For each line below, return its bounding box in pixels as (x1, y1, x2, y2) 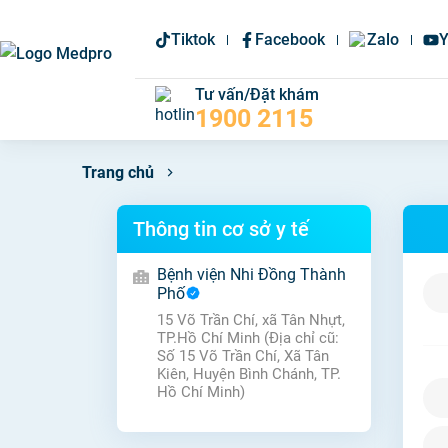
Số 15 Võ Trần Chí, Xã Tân (157, 347, 329, 365)
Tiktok (170, 30, 215, 49)
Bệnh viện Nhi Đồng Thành (157, 265, 346, 284)
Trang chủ (82, 163, 154, 182)
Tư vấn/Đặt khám (194, 85, 319, 104)
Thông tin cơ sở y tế (133, 217, 309, 241)
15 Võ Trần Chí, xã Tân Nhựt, (157, 311, 345, 329)
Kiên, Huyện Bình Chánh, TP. (157, 365, 341, 383)
